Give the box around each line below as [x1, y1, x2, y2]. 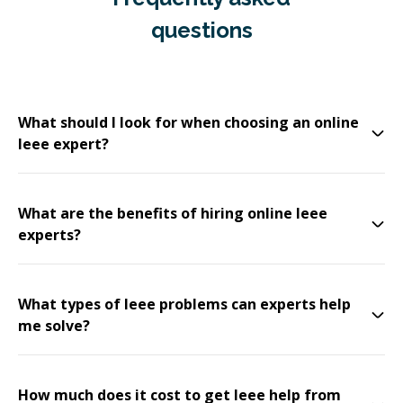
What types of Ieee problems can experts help [18, 294, 351, 314]
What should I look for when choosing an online [18, 112, 359, 132]
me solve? [18, 316, 90, 336]
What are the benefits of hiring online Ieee [18, 203, 327, 223]
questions [150, 17, 253, 43]
